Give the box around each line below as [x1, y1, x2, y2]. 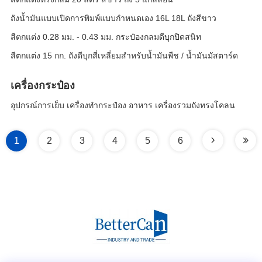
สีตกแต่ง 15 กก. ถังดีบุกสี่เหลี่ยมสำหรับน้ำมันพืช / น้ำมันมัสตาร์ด [11, 51, 238, 60]
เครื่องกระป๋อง [11, 80, 75, 91]
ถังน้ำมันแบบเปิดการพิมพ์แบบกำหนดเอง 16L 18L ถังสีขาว [11, 13, 216, 23]
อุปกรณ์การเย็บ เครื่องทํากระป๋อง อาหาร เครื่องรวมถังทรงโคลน [11, 101, 235, 110]
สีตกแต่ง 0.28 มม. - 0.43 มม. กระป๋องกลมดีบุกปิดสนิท [11, 32, 201, 42]
